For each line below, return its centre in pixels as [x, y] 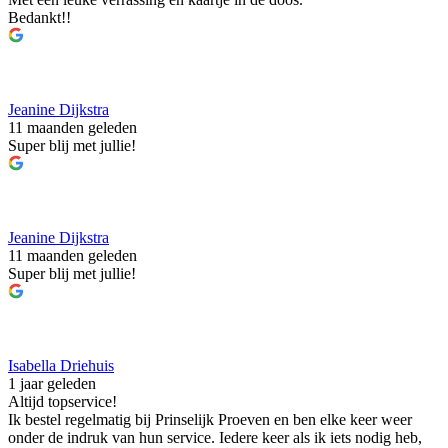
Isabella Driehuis [61, 365]
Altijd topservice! [62, 401]
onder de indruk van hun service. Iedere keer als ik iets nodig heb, [215, 437]
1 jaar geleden [52, 383]
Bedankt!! [39, 17]
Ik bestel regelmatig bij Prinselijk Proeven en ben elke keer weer [210, 419]
